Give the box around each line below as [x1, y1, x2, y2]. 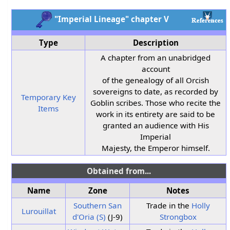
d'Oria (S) [72, 211, 106, 222]
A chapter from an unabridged [101, 52, 211, 63]
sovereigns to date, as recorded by [93, 86, 219, 97]
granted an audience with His [102, 120, 209, 130]
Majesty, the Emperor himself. [101, 142, 210, 153]
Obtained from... [87, 165, 151, 176]
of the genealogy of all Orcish [102, 74, 209, 85]
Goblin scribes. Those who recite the [90, 97, 221, 108]
